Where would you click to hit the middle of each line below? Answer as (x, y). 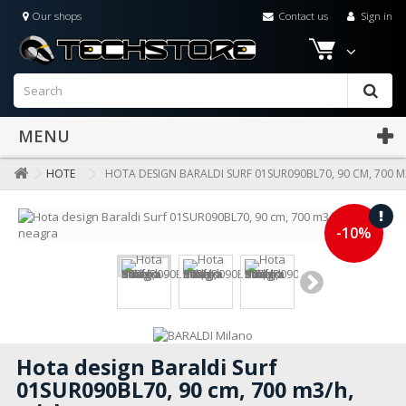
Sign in (375, 15)
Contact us (301, 15)
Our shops (55, 15)
